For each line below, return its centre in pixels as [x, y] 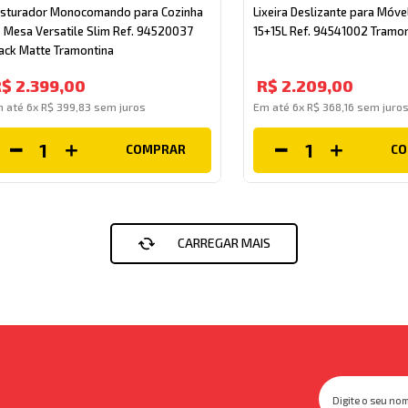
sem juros [119, 106]
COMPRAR [155, 150]
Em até [272, 106]
